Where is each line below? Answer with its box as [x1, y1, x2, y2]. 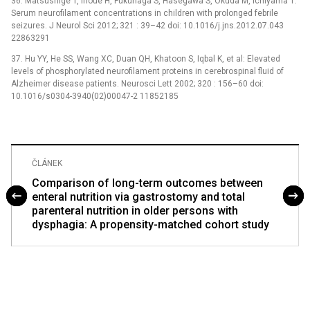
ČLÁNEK [32, 158, 62, 168]
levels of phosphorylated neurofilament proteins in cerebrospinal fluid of [11, 66, 284, 76]
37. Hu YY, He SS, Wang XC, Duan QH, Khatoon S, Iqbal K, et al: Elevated [11, 53, 280, 64]
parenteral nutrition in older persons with [32, 203, 238, 217]
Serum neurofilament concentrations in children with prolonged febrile [11, 8, 278, 18]
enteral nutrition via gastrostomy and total [32, 190, 245, 203]
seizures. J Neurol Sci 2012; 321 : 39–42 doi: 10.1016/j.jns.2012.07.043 [11, 20, 284, 30]
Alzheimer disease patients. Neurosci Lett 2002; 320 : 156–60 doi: [11, 78, 264, 89]
